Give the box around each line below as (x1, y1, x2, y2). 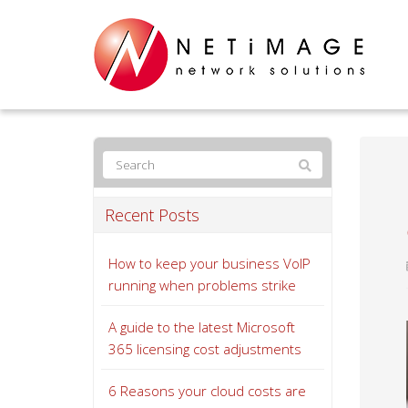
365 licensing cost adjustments (108, 340, 301, 358)
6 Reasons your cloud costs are (108, 382, 306, 400)
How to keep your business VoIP (108, 254, 311, 272)
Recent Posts (105, 204, 199, 226)
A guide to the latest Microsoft (108, 318, 295, 336)
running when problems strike (108, 276, 296, 294)
